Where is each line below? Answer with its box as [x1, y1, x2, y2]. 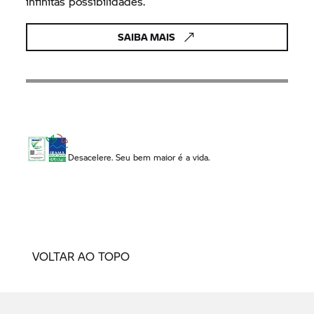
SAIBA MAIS [118, 29, 175, 45]
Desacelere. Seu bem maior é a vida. [68, 151, 210, 163]
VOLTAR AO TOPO [32, 248, 130, 265]
